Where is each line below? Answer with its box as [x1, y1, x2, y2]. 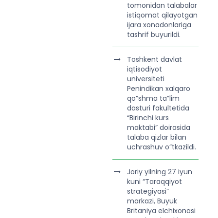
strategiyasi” [127, 186, 169, 196]
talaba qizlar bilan [127, 132, 186, 142]
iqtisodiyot [127, 64, 162, 74]
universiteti [127, 74, 164, 84]
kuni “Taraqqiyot [127, 177, 182, 186]
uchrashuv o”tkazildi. [127, 142, 196, 152]
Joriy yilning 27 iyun [127, 167, 192, 177]
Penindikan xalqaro [127, 84, 190, 93]
